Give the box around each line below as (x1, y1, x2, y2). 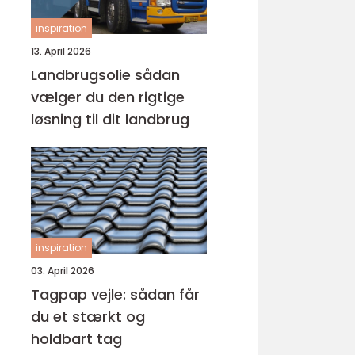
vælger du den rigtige (31, 87, 185, 107)
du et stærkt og (31, 307, 145, 326)
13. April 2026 (31, 44, 91, 58)
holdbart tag (31, 329, 122, 349)
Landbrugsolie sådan (31, 65, 135, 85)
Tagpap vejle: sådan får (31, 284, 200, 304)
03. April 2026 (31, 264, 94, 277)
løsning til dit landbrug (31, 109, 189, 129)
